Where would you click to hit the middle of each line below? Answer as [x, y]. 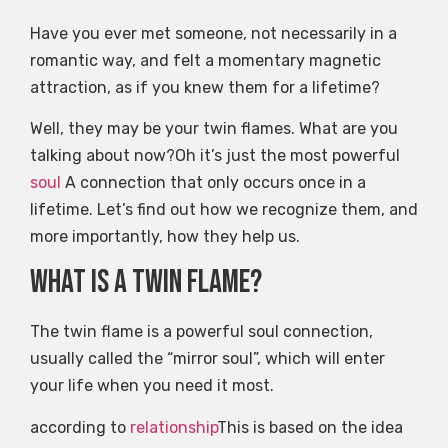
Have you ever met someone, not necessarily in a [213, 33]
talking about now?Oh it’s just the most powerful [215, 155]
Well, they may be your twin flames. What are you [214, 128]
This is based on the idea [310, 427]
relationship [173, 427]
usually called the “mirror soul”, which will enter [207, 359]
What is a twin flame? [146, 283]
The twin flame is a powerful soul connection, [201, 332]
